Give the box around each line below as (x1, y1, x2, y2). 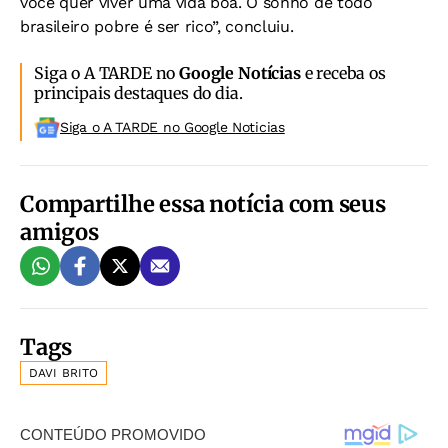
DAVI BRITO (29, 366, 99, 381)
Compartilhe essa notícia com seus (20, 190, 386, 219)
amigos (20, 218, 99, 247)
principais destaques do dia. (34, 83, 243, 104)
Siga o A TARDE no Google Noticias (60, 119, 285, 136)
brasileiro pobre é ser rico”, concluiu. (20, 17, 294, 37)
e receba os (300, 63, 386, 84)
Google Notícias (179, 63, 301, 84)
